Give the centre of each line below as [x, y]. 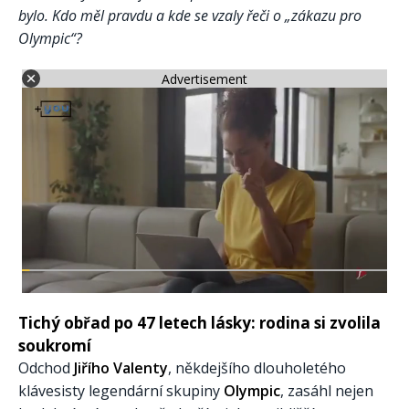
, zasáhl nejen [327, 391]
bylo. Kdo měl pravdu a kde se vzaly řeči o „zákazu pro [190, 16]
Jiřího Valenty [121, 368]
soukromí [55, 346]
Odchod [46, 368]
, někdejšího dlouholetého [257, 368]
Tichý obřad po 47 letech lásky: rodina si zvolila [199, 323]
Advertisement [204, 79]
